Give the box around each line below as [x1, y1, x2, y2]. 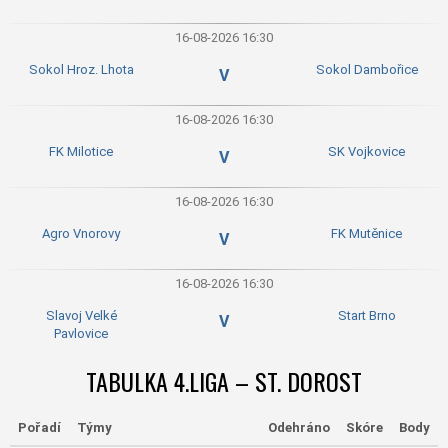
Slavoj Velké [45, 307, 117, 323]
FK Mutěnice [331, 225, 402, 241]
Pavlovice [54, 325, 108, 341]
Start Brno [337, 307, 396, 323]
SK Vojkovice [328, 143, 405, 159]
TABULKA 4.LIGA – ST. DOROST [86, 362, 362, 399]
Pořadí [18, 419, 61, 435]
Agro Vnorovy [42, 225, 120, 241]
